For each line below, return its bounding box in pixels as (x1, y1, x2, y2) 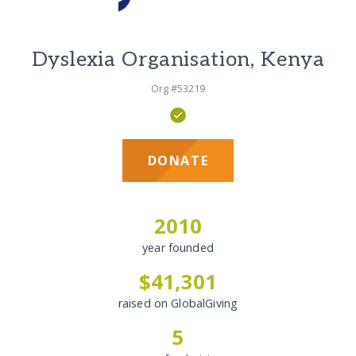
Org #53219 (151, 80, 205, 95)
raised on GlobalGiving (118, 296, 238, 311)
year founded (142, 240, 214, 256)
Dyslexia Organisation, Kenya (31, 47, 325, 72)
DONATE (147, 152, 209, 170)
